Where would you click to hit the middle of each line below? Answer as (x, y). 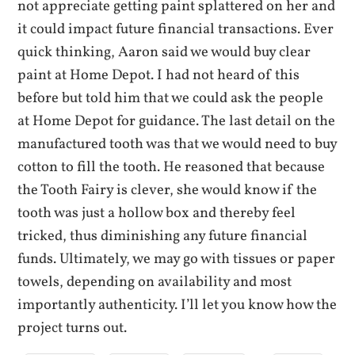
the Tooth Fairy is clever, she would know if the (168, 191)
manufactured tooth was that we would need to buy (177, 145)
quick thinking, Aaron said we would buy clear (164, 53)
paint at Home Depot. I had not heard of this (159, 76)
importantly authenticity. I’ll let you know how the (177, 305)
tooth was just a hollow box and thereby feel (157, 214)
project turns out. (73, 328)
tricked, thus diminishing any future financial (163, 237)
